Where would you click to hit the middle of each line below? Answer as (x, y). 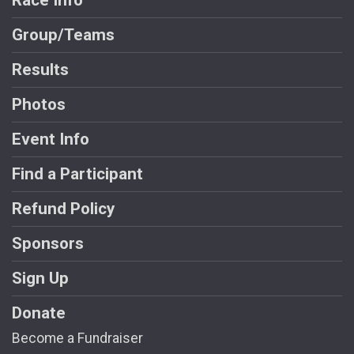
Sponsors (48, 244)
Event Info (51, 139)
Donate (39, 313)
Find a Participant (77, 174)
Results (40, 70)
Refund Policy (63, 209)
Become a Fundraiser (77, 339)
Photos (39, 105)
